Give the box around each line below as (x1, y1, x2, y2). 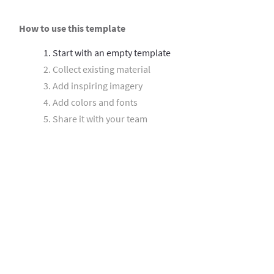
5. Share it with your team (43, 112, 147, 125)
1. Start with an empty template (43, 46, 171, 59)
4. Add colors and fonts (43, 95, 138, 108)
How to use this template (19, 21, 125, 34)
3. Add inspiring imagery (43, 79, 143, 92)
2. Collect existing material (43, 62, 150, 75)
